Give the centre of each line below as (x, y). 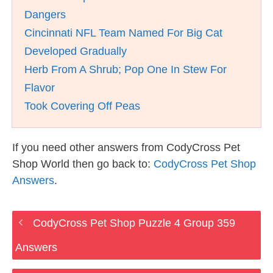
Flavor (40, 88)
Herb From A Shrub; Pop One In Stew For (126, 69)
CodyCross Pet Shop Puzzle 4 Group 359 (134, 223)
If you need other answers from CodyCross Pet (126, 147)
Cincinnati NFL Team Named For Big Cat (123, 33)
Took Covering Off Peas (82, 106)
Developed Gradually (76, 51)
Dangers (45, 15)
